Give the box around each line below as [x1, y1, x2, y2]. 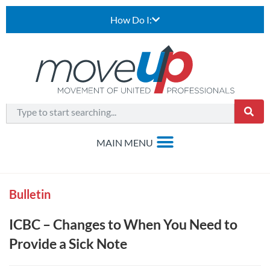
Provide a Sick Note [9, 235, 130, 252]
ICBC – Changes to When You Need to [9, 216, 237, 233]
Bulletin [9, 187, 51, 201]
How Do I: [110, 14, 152, 25]
